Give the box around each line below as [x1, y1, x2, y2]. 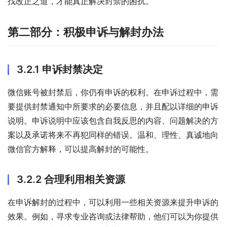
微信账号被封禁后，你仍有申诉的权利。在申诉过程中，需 [8, 87, 218, 98]
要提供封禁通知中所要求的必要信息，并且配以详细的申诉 [8, 101, 218, 112]
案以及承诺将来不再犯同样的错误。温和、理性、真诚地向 [8, 130, 218, 140]
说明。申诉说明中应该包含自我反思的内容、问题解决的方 [8, 116, 218, 126]
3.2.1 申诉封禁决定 [17, 63, 103, 76]
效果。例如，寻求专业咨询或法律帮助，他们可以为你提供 [8, 211, 218, 222]
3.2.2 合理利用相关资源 [17, 173, 125, 186]
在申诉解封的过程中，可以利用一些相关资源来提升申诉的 [8, 197, 218, 208]
